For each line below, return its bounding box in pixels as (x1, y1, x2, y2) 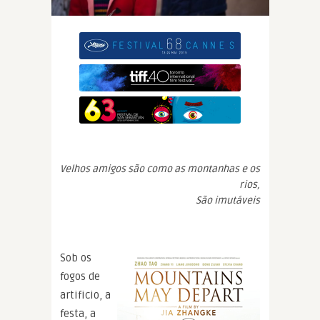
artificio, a (60, 288, 111, 301)
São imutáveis (196, 194, 260, 206)
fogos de (60, 269, 100, 283)
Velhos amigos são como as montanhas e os (60, 162, 260, 175)
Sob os (60, 251, 91, 264)
